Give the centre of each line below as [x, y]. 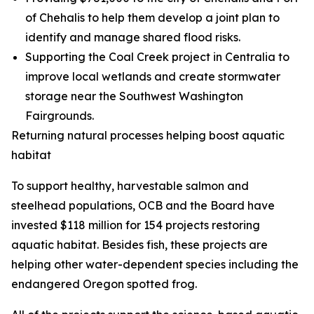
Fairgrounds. [60, 116]
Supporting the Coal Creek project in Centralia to [157, 57]
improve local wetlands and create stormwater [153, 76]
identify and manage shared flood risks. [133, 37]
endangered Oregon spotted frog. [104, 284]
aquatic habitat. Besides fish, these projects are [139, 245]
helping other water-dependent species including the [155, 264]
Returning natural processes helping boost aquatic [148, 135]
